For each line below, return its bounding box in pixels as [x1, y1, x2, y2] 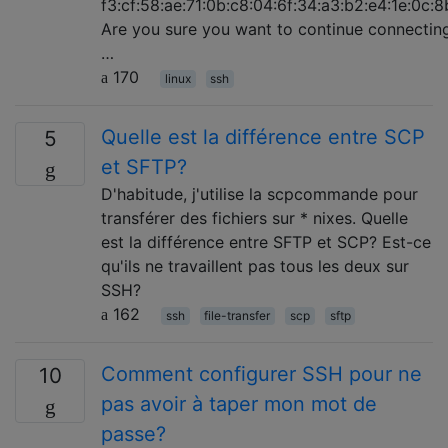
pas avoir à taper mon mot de [101, 392, 377, 416]
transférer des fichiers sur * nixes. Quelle [101, 208, 408, 228]
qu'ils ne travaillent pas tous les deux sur [101, 256, 409, 276]
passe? [101, 422, 166, 446]
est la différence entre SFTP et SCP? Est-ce [101, 232, 431, 252]
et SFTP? [101, 155, 187, 179]
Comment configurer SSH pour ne [101, 362, 422, 386]
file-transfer [204, 308, 271, 323]
